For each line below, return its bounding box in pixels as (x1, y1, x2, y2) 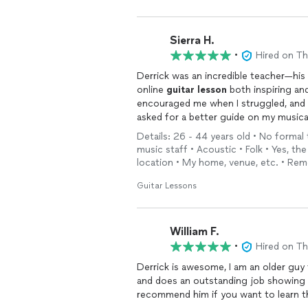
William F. (170, 224, 219, 238)
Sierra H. (170, 33, 214, 47)
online (137, 84, 166, 96)
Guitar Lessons (137, 181, 197, 190)
